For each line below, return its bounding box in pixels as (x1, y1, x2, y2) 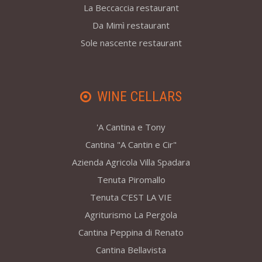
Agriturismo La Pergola (85, 209, 177, 221)
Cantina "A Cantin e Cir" (85, 139, 177, 151)
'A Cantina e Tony (96, 121, 166, 133)
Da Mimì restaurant (92, 19, 170, 32)
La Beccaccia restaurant (83, 2, 179, 14)
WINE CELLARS (97, 88, 182, 105)
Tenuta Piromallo (96, 174, 166, 186)
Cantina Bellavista (96, 244, 166, 256)
